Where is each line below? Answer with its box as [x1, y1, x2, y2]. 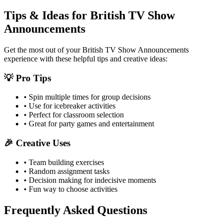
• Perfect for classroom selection [24, 111, 124, 119]
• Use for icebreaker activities [24, 102, 115, 111]
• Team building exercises [24, 158, 104, 166]
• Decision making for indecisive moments [24, 175, 156, 184]
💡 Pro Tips [4, 72, 51, 83]
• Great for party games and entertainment [24, 119, 154, 128]
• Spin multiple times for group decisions [24, 93, 151, 102]
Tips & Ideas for [4, 8, 90, 22]
